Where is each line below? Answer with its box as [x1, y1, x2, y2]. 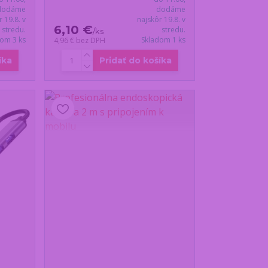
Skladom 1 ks [141, 35, 185, 45]
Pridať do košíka [99, 55, 172, 66]
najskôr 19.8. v [136, 14, 185, 25]
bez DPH [76, 35, 106, 46]
